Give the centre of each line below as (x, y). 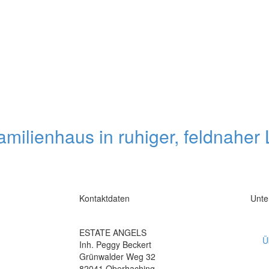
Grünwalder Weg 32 (117, 256)
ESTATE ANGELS (113, 232)
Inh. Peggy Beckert (115, 244)
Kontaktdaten (104, 198)
